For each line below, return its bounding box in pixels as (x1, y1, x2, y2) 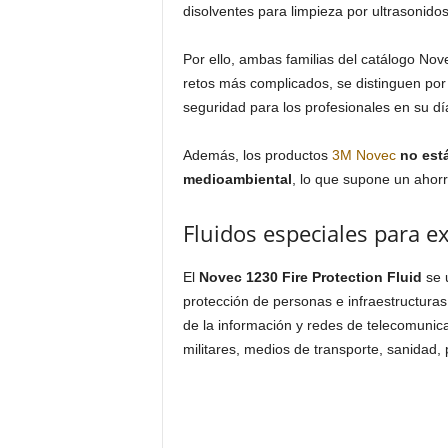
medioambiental (182, 171, 292, 187)
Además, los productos (182, 147, 332, 163)
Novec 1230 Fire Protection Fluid (198, 269, 422, 285)
